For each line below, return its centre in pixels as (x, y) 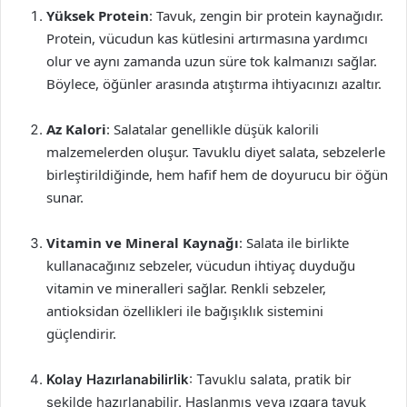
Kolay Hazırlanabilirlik (118, 379)
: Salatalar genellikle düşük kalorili (213, 129)
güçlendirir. (81, 333)
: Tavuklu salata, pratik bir (270, 379)
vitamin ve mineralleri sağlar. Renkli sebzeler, (186, 288)
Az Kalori (76, 129)
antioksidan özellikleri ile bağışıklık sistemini (185, 311)
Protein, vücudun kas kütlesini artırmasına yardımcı (207, 38)
